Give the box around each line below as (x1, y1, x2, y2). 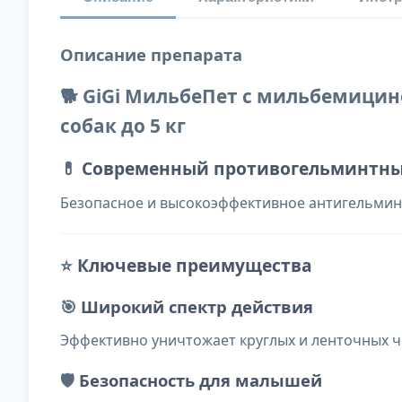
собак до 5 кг (60, 113, 186, 139)
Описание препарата (60, 43, 242, 66)
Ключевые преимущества (77, 253, 312, 278)
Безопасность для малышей (79, 369, 322, 392)
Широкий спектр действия (81, 295, 313, 319)
